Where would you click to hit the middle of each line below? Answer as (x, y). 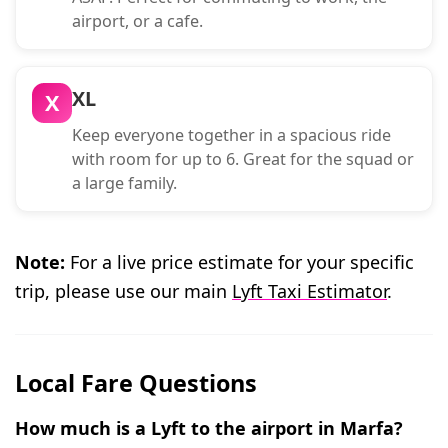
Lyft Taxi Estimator (309, 290)
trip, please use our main (123, 290)
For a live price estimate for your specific (239, 261)
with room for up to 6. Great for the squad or (243, 158)
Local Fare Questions (136, 383)
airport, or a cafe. (137, 20)
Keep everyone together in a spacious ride (231, 134)
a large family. (124, 182)
